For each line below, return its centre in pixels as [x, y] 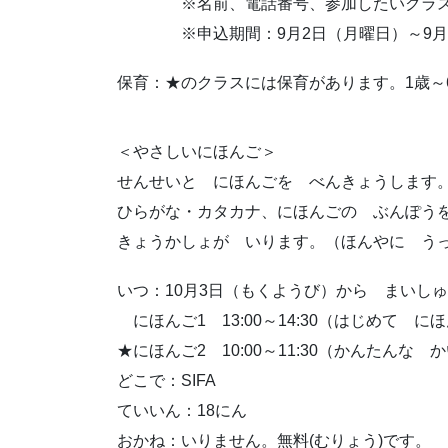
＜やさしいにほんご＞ [197, 151]
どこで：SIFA [166, 381]
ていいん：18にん [182, 411]
